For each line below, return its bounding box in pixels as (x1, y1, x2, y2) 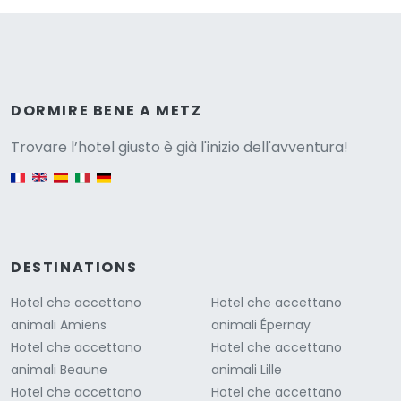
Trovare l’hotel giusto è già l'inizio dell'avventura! (11, 136, 348, 158)
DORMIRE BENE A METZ (11, 99, 202, 121)
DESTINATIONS (11, 256, 138, 277)
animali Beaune (11, 360, 107, 379)
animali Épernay (211, 315, 311, 334)
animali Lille (211, 360, 282, 379)
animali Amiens (11, 315, 107, 334)
